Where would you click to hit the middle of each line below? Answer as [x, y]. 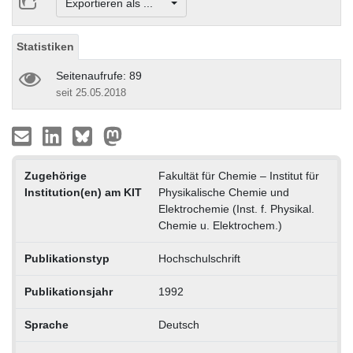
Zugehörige [55, 175]
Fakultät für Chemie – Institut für [238, 175]
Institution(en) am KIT [83, 192]
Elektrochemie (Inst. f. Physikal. [236, 208]
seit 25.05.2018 [91, 92]
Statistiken [45, 46]
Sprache [46, 324]
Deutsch [178, 324]
